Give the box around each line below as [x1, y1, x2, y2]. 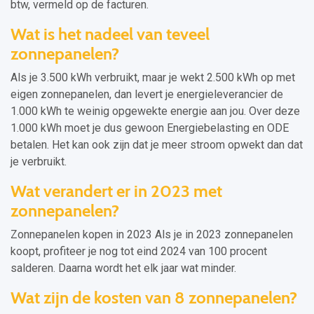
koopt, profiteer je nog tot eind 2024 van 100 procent [11, 245, 267, 258]
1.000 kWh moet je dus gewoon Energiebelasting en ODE [11, 121, 289, 135]
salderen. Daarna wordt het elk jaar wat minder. [11, 261, 236, 275]
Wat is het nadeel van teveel [11, 24, 210, 44]
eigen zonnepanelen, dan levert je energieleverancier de [11, 88, 283, 101]
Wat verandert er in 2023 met [11, 181, 222, 201]
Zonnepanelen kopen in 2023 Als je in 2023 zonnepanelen [11, 228, 293, 241]
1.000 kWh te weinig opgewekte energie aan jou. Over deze [11, 104, 300, 118]
